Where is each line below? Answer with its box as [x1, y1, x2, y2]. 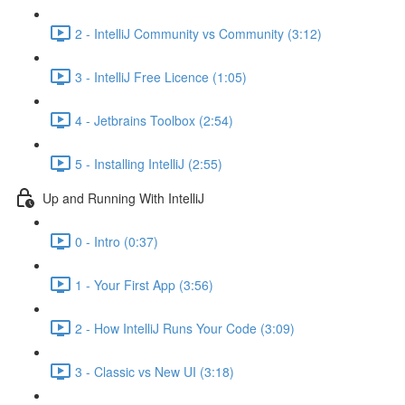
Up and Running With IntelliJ [42, 188, 204, 207]
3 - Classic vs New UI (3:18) [75, 362, 234, 381]
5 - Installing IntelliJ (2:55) [75, 154, 222, 173]
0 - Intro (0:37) [75, 231, 158, 250]
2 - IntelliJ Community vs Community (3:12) [75, 24, 322, 42]
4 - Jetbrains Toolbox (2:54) [75, 110, 233, 129]
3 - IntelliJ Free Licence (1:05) [75, 67, 247, 86]
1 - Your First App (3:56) [75, 275, 213, 294]
